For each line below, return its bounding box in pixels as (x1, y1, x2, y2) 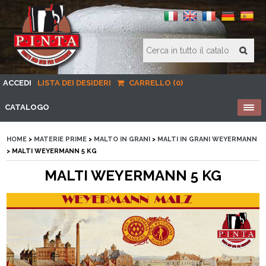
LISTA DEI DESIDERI (37, 78, 111, 87)
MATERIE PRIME (34, 135, 87, 143)
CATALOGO (5, 103, 49, 112)
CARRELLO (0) (127, 78, 183, 87)
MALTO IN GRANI (94, 135, 151, 143)
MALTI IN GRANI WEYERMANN (157, 135, 258, 143)
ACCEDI (3, 78, 31, 87)
